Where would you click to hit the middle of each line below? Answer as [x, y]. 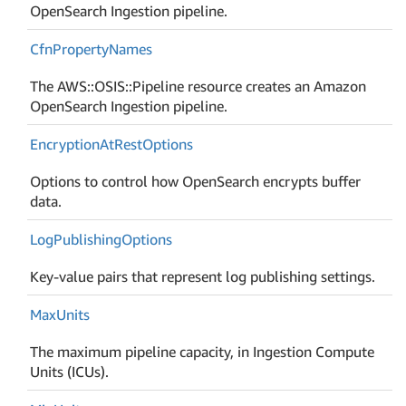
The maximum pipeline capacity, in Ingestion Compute [203, 351]
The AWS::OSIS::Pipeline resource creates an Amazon [198, 86]
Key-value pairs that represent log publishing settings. [203, 276]
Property [81, 48]
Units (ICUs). [70, 371]
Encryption [65, 144]
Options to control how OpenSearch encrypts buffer [196, 181]
